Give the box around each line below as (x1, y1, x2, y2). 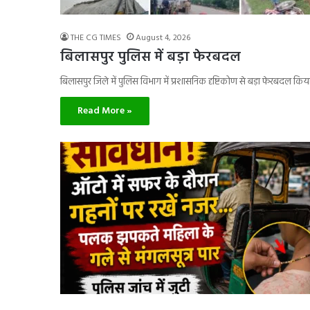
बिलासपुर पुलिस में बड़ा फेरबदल (60, 46, 241, 69)
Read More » (77, 103, 132, 119)
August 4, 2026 (136, 31, 190, 45)
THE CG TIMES (71, 31, 121, 45)
